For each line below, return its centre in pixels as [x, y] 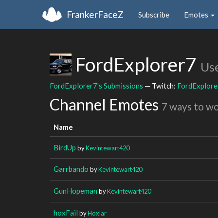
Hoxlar [97, 213]
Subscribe [154, 14]
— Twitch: [160, 85]
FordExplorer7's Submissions [96, 85]
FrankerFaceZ [95, 14]
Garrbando [71, 169]
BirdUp [65, 147]
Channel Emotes [106, 104]
